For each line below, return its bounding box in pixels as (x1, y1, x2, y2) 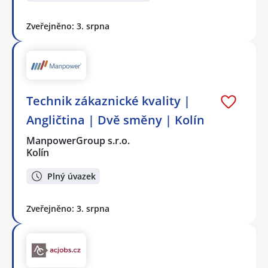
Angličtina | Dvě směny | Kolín (26, 112, 205, 129)
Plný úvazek (47, 170, 96, 182)
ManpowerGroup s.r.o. (26, 134, 131, 148)
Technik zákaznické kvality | (26, 93, 190, 109)
